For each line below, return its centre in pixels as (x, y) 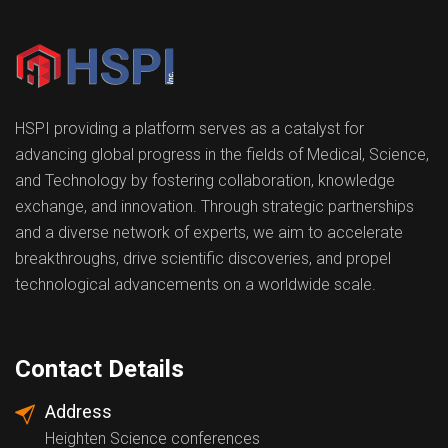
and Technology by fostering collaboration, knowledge (205, 180)
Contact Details (99, 369)
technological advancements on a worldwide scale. (195, 284)
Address (78, 411)
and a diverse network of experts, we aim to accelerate (209, 232)
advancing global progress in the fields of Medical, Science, (222, 154)
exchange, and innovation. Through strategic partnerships (214, 206)
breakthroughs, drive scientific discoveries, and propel (203, 258)
